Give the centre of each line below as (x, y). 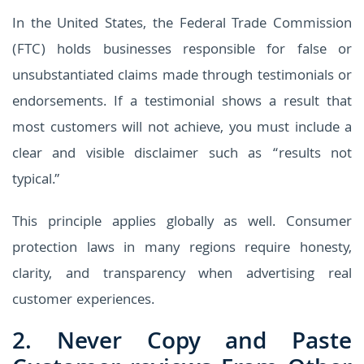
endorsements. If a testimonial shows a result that (182, 102)
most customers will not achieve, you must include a (182, 128)
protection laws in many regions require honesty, (182, 249)
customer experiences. (83, 301)
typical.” (36, 180)
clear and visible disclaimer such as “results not (182, 154)
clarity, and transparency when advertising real (182, 275)
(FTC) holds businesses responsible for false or (182, 50)
